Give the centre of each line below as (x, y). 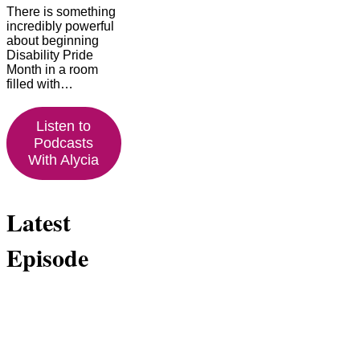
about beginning (53, 41)
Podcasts (64, 143)
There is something (61, 12)
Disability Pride (50, 55)
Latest (39, 222)
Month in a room (52, 70)
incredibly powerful (60, 27)
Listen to (64, 127)
